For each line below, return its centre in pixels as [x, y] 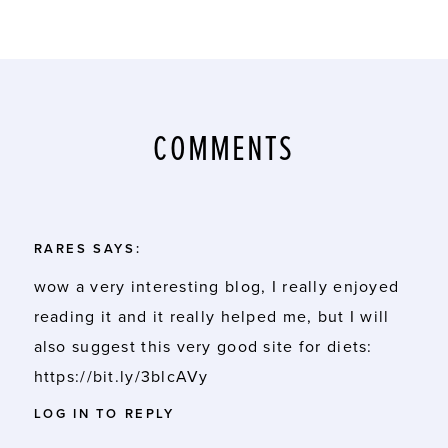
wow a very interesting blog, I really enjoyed [216, 286]
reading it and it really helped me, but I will [211, 316]
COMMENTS [224, 150]
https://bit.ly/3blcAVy [121, 376]
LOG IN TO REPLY [104, 413]
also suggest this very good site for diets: [203, 346]
